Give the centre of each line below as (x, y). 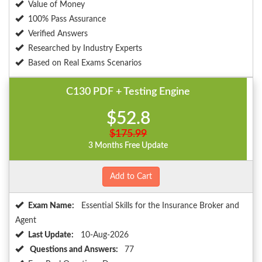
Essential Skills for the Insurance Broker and (159, 206)
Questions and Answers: (74, 250)
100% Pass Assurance (67, 20)
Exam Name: (51, 206)
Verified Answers (58, 34)
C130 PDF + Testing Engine (128, 92)
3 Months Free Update (128, 146)
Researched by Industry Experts (85, 49)
